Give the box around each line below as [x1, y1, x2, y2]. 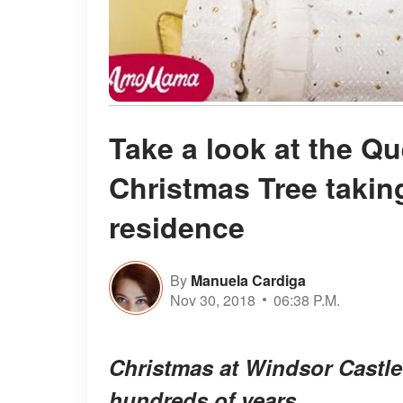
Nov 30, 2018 [170, 289, 255, 310]
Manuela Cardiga [191, 269, 306, 291]
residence [109, 206, 245, 248]
